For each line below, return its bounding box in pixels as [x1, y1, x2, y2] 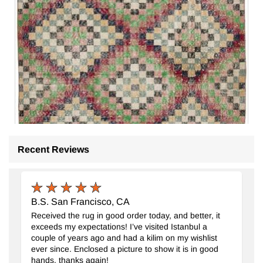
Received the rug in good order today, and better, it [31, 210, 220, 221]
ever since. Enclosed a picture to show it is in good [31, 243, 218, 255]
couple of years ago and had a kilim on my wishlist [31, 232, 217, 244]
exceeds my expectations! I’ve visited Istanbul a [31, 221, 207, 232]
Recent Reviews [18, 142, 89, 156]
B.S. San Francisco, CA [31, 195, 130, 208]
